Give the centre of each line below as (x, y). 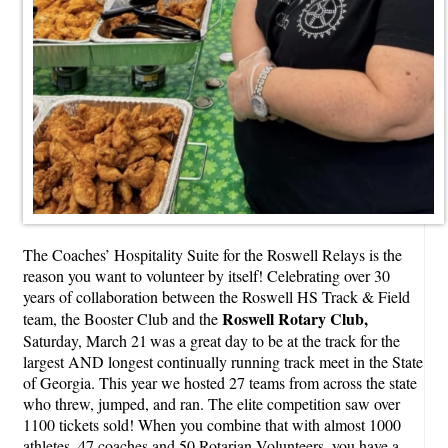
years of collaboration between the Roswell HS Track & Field (216, 297)
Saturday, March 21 (85, 341)
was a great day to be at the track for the (275, 341)
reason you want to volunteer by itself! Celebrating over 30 (206, 276)
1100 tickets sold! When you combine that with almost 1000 (212, 425)
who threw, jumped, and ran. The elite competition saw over (211, 404)
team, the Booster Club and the (120, 319)
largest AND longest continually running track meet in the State (223, 362)
